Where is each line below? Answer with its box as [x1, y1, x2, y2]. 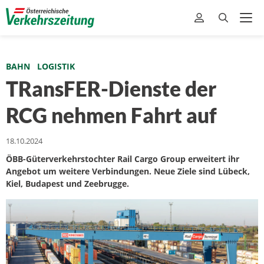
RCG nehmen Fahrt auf [6, 103, 217, 127]
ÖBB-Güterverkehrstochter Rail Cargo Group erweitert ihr [6, 153, 239, 164]
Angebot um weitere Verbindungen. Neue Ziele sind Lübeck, [6, 166, 250, 177]
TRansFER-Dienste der [6, 76, 216, 101]
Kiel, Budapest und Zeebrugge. [6, 178, 129, 189]
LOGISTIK [37, 61, 75, 72]
